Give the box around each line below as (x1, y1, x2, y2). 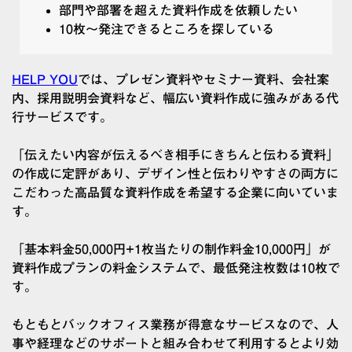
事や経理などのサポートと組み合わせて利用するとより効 (12, 336, 339, 350)
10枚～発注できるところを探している (59, 22, 274, 35)
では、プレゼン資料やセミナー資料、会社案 (78, 72, 329, 86)
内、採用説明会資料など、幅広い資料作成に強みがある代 (12, 91, 339, 104)
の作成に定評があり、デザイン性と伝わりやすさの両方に (12, 167, 339, 180)
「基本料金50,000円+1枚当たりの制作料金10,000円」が (12, 242, 331, 255)
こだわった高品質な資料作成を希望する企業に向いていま (12, 185, 339, 199)
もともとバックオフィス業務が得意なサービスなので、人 (12, 317, 339, 331)
